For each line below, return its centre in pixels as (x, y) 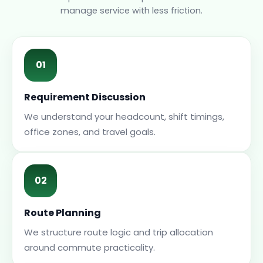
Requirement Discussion (85, 97)
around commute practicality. (90, 247)
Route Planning (63, 213)
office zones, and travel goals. (90, 132)
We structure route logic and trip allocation (119, 232)
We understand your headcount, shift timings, (124, 117)
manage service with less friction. (131, 11)
